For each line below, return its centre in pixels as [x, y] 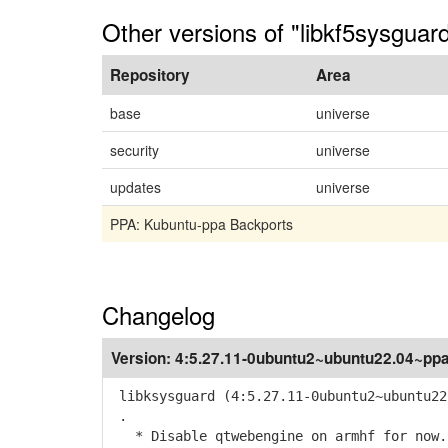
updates [135, 187]
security [134, 150]
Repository [150, 75]
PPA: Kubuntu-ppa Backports [201, 224]
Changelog [158, 314]
